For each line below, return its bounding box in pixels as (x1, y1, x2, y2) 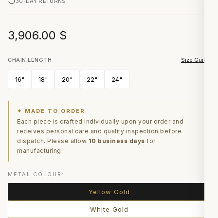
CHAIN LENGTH (8, 56, 52, 63)
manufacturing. (17, 147, 63, 154)
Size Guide (181, 56, 210, 63)
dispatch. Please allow (17, 137, 89, 145)
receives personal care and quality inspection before (17, 127, 182, 135)
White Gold (90, 205, 128, 213)
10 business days (88, 137, 145, 145)
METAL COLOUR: (8, 171, 64, 178)
